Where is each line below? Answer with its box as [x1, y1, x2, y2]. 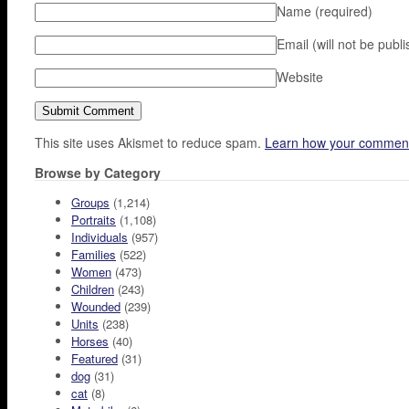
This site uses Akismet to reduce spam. [35, 133, 265, 152]
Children [71, 280, 114, 299]
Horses [71, 332, 109, 351]
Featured [71, 350, 118, 368]
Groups [71, 194, 110, 212]
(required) [315, 2, 372, 21]
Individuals [71, 228, 128, 246]
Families [71, 246, 116, 264]
